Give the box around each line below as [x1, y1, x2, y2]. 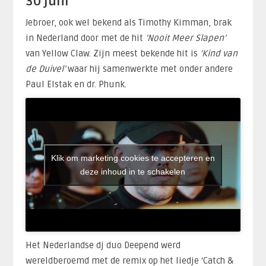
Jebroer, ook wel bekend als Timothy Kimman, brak [25, 17, 232, 28]
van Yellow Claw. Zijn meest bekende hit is [25, 48, 200, 59]
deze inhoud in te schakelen [80, 166, 186, 176]
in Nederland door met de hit [25, 33, 145, 44]
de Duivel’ [25, 64, 65, 75]
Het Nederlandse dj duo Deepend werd [25, 239, 180, 251]
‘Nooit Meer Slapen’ [145, 33, 226, 44]
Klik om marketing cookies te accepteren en [50, 153, 215, 163]
